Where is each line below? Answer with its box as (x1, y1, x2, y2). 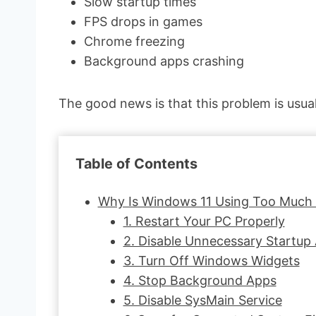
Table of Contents (75, 154, 197, 172)
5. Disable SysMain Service (123, 292, 282, 308)
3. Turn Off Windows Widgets (123, 253, 300, 268)
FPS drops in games (84, 13, 202, 29)
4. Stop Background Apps (123, 272, 276, 288)
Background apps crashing (84, 53, 244, 68)
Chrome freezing (84, 33, 185, 49)
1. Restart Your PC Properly (123, 213, 285, 229)
